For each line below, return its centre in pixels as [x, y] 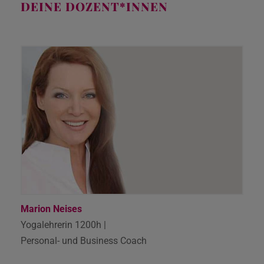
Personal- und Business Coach [84, 240]
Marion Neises [51, 209]
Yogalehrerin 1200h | [63, 225]
